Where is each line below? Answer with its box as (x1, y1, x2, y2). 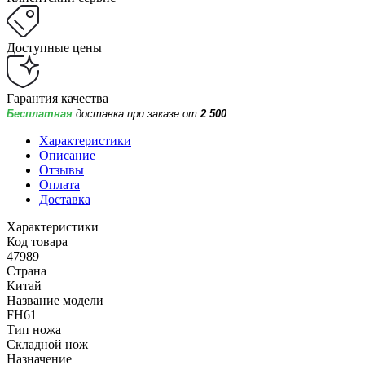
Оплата (39, 177, 80, 191)
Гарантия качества (7, 90, 108, 105)
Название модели (7, 292, 103, 307)
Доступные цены (7, 40, 102, 55)
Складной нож (7, 336, 88, 351)
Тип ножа (7, 322, 61, 336)
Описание (39, 147, 95, 162)
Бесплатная (7, 107, 73, 120)
